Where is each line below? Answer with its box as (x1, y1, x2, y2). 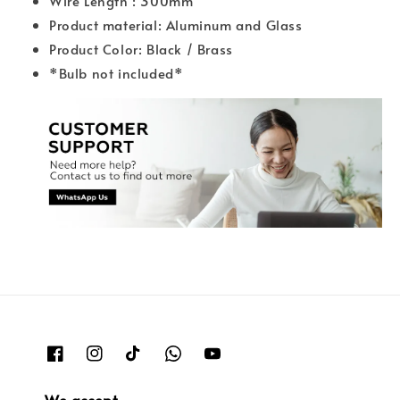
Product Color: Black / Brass (49, 39, 233, 59)
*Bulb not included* (49, 63, 184, 83)
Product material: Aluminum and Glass (49, 15, 303, 35)
